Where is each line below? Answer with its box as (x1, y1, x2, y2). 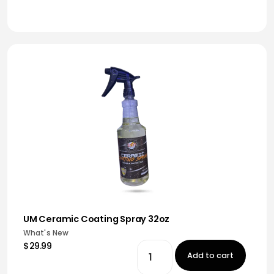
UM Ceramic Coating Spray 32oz (23, 213, 170, 225)
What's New (23, 228, 68, 238)
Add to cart (187, 250, 234, 261)
